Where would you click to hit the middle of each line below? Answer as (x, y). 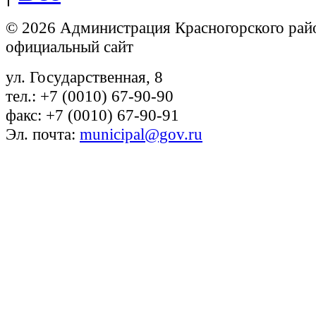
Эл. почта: (43, 134)
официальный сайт (69, 47)
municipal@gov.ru (141, 134)
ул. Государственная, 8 (84, 77)
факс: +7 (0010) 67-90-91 (92, 115)
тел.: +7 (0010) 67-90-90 (90, 96)
